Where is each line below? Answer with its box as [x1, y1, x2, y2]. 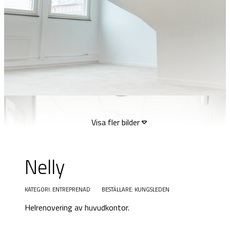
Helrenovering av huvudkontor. [25, 201, 129, 214]
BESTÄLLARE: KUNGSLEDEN [102, 185, 170, 194]
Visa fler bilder [91, 116, 142, 128]
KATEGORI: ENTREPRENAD [25, 185, 90, 194]
